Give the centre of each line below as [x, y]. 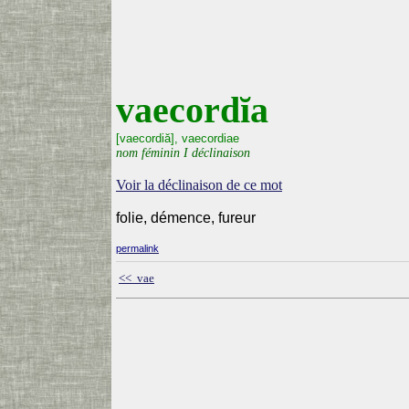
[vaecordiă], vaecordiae [178, 138]
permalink [137, 248]
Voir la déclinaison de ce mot [199, 185]
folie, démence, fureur [186, 218]
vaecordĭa [192, 110]
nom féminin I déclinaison [183, 152]
